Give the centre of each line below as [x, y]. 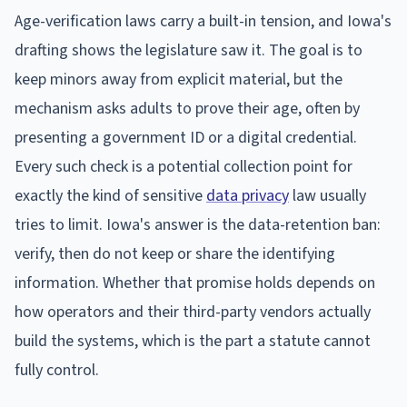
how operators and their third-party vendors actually [193, 312]
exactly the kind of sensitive [110, 195]
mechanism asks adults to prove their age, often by [187, 108]
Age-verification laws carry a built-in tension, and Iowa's [203, 21]
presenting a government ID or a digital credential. [186, 137]
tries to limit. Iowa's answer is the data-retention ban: [198, 224]
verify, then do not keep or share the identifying [175, 253]
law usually [328, 195]
